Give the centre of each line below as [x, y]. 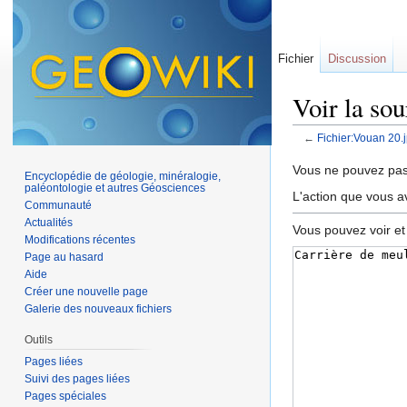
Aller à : [316, 152]
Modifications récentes [80, 239]
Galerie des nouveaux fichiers [99, 308]
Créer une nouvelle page [87, 291]
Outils [39, 339]
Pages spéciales [66, 396]
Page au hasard [65, 257]
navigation [369, 152]
